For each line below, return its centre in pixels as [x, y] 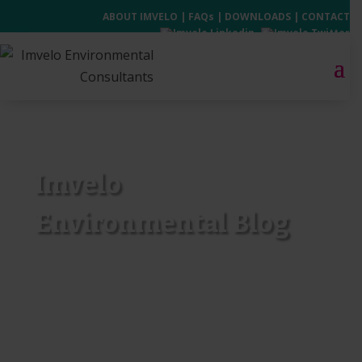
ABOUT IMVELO [140, 17]
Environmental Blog [162, 223]
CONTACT [326, 17]
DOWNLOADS [258, 17]
